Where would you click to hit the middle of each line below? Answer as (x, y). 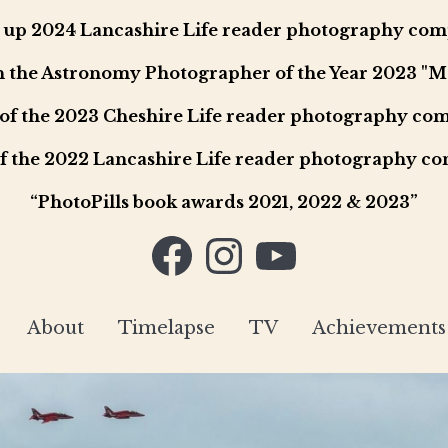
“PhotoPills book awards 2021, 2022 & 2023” (224, 202)
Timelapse (166, 328)
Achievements (378, 328)
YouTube (290, 239)
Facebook (189, 239)
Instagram (245, 239)
